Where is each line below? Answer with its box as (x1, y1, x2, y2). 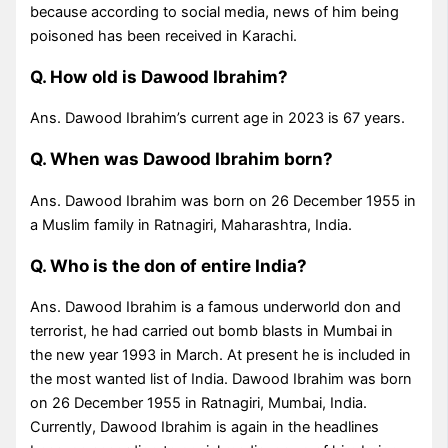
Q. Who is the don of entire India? (30, 254, 308, 276)
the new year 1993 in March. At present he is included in (30, 345, 412, 364)
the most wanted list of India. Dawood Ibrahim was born (30, 369, 413, 388)
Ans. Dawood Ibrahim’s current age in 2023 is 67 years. (30, 109, 406, 128)
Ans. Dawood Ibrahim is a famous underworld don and (30, 297, 402, 316)
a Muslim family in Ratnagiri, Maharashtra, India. (30, 215, 353, 234)
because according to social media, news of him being (30, 3, 400, 22)
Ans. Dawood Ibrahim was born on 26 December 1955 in (30, 191, 417, 210)
